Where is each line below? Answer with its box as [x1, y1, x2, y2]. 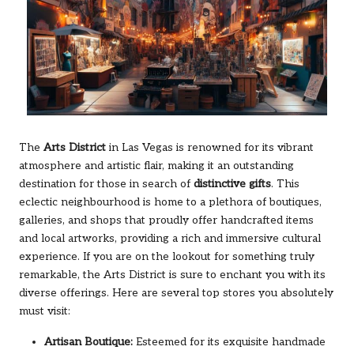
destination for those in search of [19, 177, 194, 190]
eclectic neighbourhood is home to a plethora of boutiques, [19, 195, 322, 209]
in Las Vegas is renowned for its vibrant [106, 141, 314, 154]
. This [271, 177, 299, 190]
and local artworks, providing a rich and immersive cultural [19, 232, 321, 245]
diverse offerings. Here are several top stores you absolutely [19, 286, 333, 299]
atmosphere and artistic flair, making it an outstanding [19, 159, 294, 172]
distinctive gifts [194, 177, 271, 190]
